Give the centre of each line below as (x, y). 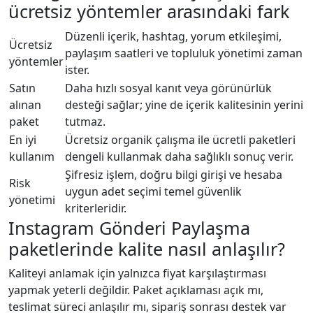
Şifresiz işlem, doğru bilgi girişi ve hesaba (174, 174)
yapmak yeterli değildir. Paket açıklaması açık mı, (136, 290)
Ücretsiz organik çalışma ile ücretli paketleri (180, 139)
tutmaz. (85, 121)
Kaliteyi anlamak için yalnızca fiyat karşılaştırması (137, 273)
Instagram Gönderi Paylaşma (129, 227)
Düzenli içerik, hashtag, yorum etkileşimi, (173, 36)
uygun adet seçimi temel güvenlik (153, 191)
